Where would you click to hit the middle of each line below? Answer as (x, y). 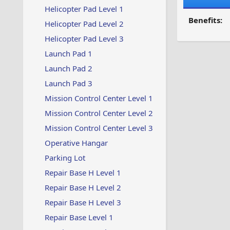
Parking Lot (65, 158)
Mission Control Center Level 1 (99, 98)
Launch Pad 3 (68, 83)
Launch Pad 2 (68, 68)
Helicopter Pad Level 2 (84, 24)
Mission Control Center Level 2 (99, 113)
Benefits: (205, 20)
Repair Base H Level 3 (83, 202)
